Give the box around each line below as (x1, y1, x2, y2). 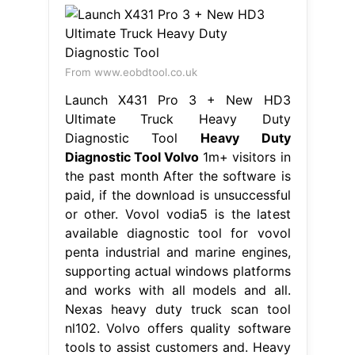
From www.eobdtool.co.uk (64, 65, 197, 78)
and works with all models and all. (64, 281, 291, 298)
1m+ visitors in (198, 148, 291, 165)
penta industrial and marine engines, (64, 243, 291, 260)
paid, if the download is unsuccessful (64, 186, 291, 203)
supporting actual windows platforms (64, 262, 291, 279)
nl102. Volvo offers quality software (64, 319, 291, 336)
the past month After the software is (64, 167, 291, 184)
